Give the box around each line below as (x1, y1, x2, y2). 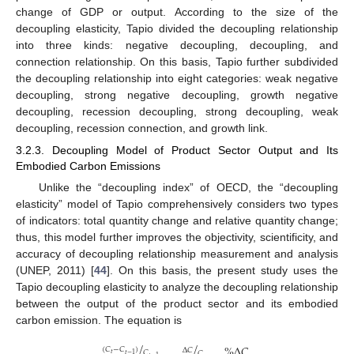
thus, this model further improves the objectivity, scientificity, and (16, 230, 338, 243)
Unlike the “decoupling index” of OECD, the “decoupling (38, 180, 338, 194)
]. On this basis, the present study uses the (106, 263, 339, 277)
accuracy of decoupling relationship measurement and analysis (16, 247, 338, 260)
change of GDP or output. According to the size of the (16, 5, 338, 18)
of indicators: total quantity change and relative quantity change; (16, 213, 338, 227)
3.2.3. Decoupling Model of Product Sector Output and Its (16, 143, 338, 156)
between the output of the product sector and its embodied (16, 296, 338, 310)
